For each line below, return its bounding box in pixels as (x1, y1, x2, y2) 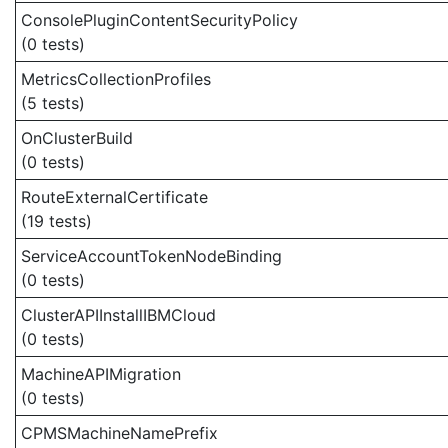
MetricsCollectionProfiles (21, 69, 211, 89)
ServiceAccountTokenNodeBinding (21, 246, 282, 266)
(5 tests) (21, 93, 85, 113)
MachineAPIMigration (21, 364, 181, 384)
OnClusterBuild (21, 128, 133, 148)
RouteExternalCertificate (21, 187, 208, 207)
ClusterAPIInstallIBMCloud (21, 305, 216, 325)
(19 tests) (21, 211, 92, 231)
